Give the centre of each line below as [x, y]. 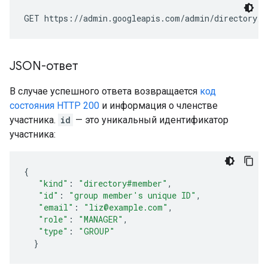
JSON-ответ [44, 66]
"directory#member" [123, 183]
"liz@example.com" [126, 207]
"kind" [53, 183]
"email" [56, 207]
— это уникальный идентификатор [151, 120]
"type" [53, 231]
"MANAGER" [101, 219]
